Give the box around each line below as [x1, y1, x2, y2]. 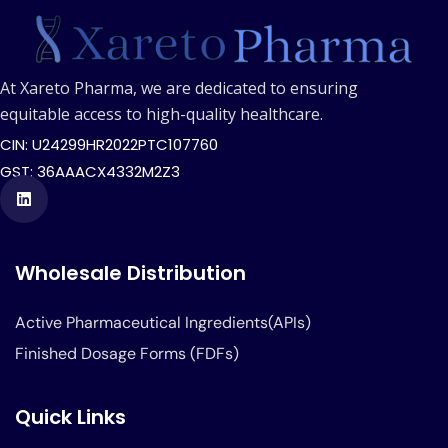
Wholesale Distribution [15, 259, 246, 288]
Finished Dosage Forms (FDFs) [15, 343, 239, 365]
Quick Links [15, 403, 126, 432]
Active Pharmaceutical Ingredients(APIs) [15, 312, 311, 334]
